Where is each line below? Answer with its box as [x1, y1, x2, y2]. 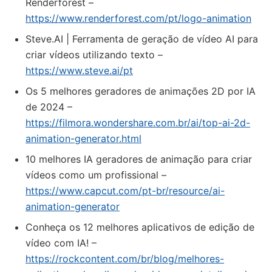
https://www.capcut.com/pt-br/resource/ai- [25, 185, 225, 197]
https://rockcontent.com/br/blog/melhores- [25, 253, 224, 265]
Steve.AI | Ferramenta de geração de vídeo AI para [25, 33, 258, 45]
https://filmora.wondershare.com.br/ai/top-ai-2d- [25, 117, 250, 129]
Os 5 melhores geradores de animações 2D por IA [25, 85, 256, 97]
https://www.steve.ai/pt [25, 64, 133, 76]
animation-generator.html [25, 132, 141, 144]
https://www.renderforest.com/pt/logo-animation [25, 12, 251, 24]
